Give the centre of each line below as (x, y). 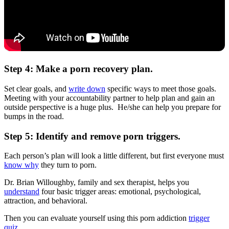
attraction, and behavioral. (47, 201)
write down (87, 88)
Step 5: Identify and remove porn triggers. (94, 136)
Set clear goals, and (36, 88)
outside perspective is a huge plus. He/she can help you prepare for (112, 107)
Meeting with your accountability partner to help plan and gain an (109, 98)
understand (22, 192)
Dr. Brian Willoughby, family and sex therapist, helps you (97, 182)
